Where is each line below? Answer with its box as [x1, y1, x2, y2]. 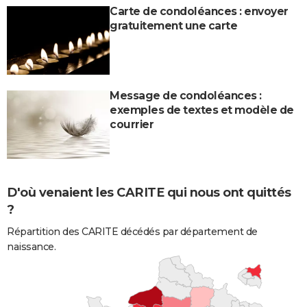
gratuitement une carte [110, 19, 237, 32]
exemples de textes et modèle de [110, 103, 294, 116]
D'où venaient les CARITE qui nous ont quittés [7, 184, 291, 200]
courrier [110, 117, 153, 131]
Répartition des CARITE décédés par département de [7, 225, 258, 238]
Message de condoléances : [110, 88, 262, 102]
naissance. [7, 240, 56, 253]
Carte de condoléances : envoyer [110, 4, 288, 18]
